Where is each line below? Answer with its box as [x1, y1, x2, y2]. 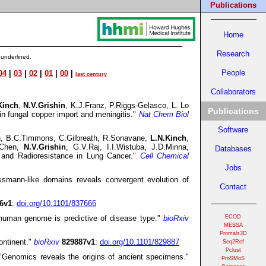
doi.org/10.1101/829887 [100, 237, 179, 246]
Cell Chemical [140, 151, 189, 160]
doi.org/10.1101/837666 [17, 199, 96, 208]
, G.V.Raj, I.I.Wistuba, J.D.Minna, [66, 142, 189, 151]
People [221, 68, 245, 77]
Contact [220, 182, 246, 191]
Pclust [225, 247, 241, 253]
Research [217, 49, 249, 58]
